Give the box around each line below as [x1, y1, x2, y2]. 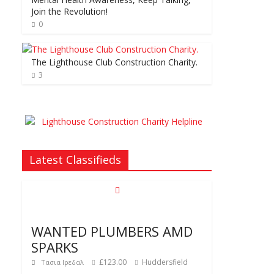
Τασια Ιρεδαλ [41, 257, 86, 267]
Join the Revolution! [31, 6, 108, 18]
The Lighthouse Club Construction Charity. [31, 56, 198, 68]
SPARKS [31, 238, 78, 257]
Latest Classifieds [29, 152, 121, 168]
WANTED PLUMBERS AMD [31, 222, 193, 241]
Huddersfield [140, 257, 188, 268]
